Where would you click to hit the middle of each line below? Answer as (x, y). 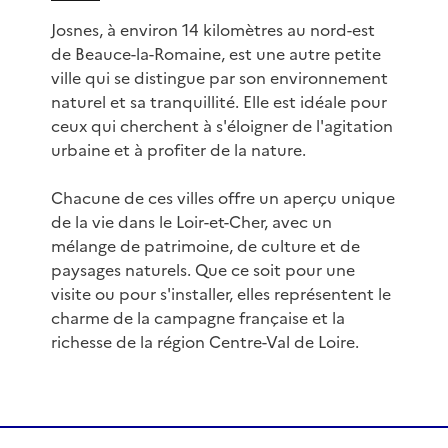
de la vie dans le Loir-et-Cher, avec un (191, 222)
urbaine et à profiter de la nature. (178, 150)
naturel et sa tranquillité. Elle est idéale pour (218, 102)
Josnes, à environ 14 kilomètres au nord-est (212, 30)
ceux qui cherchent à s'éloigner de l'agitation (221, 126)
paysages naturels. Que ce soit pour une (202, 270)
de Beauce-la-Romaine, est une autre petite (215, 54)
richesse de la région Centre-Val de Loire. (204, 342)
